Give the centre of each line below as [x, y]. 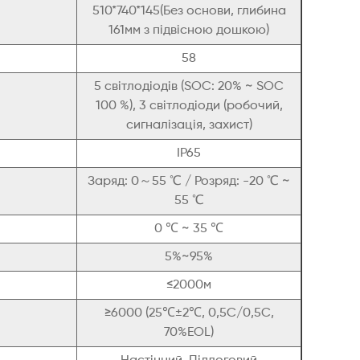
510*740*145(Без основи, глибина [189, 12]
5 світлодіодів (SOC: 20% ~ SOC [189, 87]
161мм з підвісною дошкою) [189, 31]
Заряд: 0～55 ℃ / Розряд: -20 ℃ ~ [189, 182]
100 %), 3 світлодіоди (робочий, [189, 106]
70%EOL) [189, 333]
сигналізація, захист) [189, 126]
